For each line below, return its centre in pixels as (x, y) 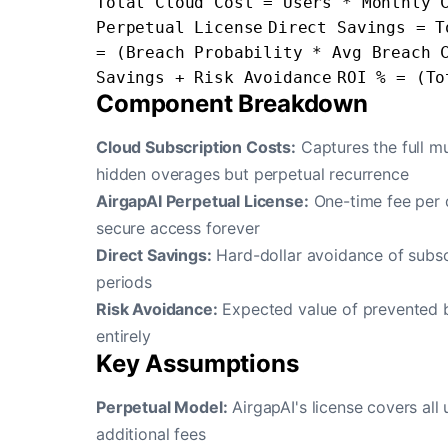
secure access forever (178, 228)
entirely (123, 336)
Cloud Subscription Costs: (196, 147)
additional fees (151, 434)
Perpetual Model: (162, 407)
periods (124, 282)
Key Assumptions (197, 363)
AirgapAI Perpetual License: (202, 201)
